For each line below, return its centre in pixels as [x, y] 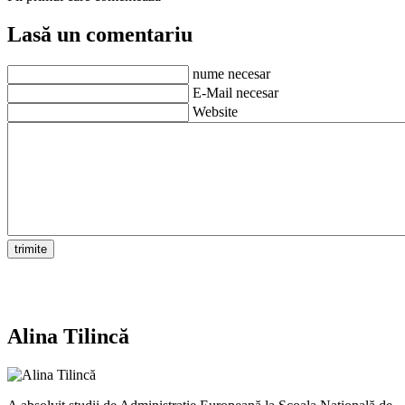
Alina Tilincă [68, 337]
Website [215, 111]
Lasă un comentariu [100, 34]
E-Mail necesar [235, 92]
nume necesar [231, 73]
